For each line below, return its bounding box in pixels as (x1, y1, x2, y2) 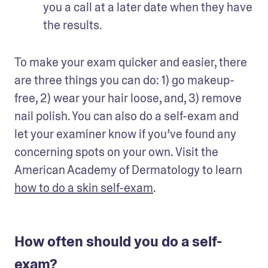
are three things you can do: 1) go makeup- (14, 72, 234, 89)
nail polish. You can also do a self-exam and (14, 108, 239, 124)
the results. (43, 17, 102, 33)
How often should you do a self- (14, 232, 222, 251)
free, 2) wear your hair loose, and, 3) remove (14, 90, 242, 106)
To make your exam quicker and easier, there (14, 54, 247, 71)
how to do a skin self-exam (14, 180, 153, 196)
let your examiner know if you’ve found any (14, 126, 236, 142)
